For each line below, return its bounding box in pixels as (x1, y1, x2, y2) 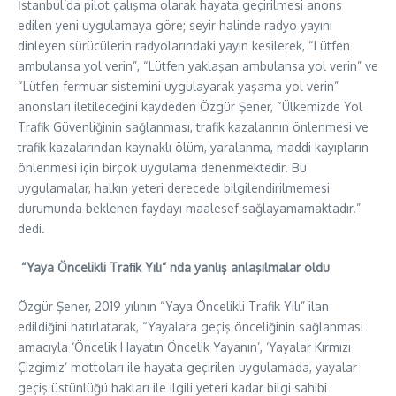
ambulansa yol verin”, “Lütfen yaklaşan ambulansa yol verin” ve (18, 57, 378, 73)
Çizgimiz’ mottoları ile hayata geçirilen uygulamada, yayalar (18, 359, 357, 375)
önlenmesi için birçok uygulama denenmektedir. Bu (18, 159, 307, 175)
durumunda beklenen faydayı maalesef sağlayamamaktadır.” (18, 200, 361, 216)
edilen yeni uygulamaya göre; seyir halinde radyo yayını (18, 17, 332, 33)
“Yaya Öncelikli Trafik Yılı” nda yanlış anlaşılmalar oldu (21, 259, 330, 275)
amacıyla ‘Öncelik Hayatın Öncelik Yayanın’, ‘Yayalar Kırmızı (18, 339, 351, 354)
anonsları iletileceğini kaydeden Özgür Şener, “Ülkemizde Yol (18, 98, 362, 114)
